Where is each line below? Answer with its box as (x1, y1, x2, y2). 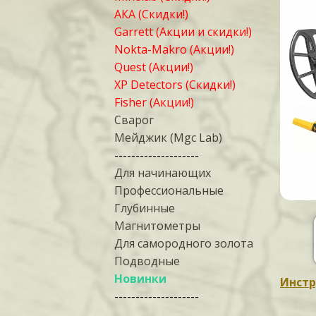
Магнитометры (114, 218, 200, 233)
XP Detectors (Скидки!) (114, 77, 236, 92)
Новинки (114, 271, 166, 286)
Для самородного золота (114, 236, 253, 251)
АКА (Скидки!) (114, 6, 188, 22)
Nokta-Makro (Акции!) (114, 42, 234, 57)
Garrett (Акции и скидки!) (114, 24, 252, 39)
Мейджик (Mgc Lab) (114, 130, 222, 145)
